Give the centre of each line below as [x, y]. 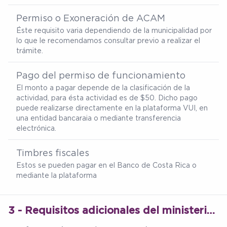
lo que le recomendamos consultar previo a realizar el [108, 41]
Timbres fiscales [53, 153]
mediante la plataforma [56, 175]
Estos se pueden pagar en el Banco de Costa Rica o [106, 165]
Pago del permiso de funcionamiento [101, 75]
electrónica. [36, 128]
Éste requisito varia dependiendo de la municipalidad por [114, 30]
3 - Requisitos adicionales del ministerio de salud [211, 210]
